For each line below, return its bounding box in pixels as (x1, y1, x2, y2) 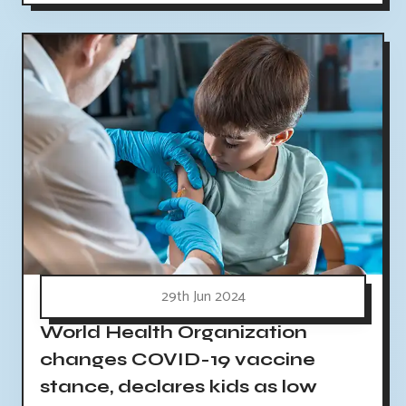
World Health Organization (40, 321, 307, 343)
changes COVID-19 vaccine (40, 348, 315, 371)
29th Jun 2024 (160, 285, 246, 309)
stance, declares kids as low (40, 375, 317, 398)
